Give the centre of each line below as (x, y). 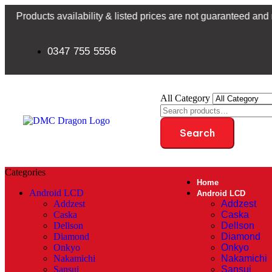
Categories (25, 172)
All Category (186, 98)
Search (197, 133)
